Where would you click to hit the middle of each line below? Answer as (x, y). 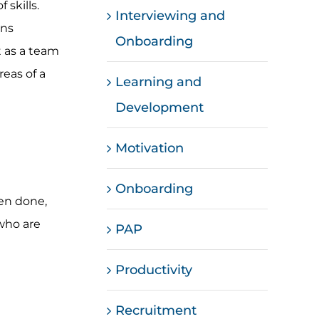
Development (160, 107)
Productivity (154, 270)
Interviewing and (171, 15)
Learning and (159, 82)
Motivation (150, 148)
